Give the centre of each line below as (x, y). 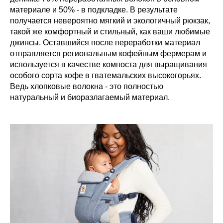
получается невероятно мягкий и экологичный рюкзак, (110, 21)
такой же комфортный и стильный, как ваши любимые (110, 32)
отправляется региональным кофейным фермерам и (108, 54)
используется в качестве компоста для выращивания (109, 64)
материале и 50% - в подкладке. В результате (94, 10)
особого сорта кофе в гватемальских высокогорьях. (106, 75)
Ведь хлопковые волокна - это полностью (87, 86)
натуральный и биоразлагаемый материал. (90, 97)
